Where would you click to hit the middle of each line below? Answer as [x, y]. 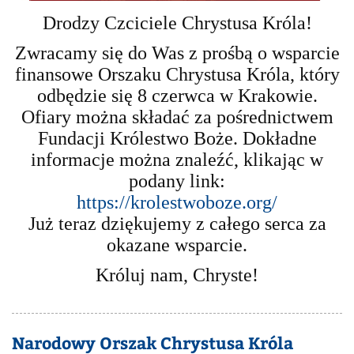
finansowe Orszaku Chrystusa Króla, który [177, 75]
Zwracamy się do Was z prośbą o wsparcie [177, 53]
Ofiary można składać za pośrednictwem [177, 117]
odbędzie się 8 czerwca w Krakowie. [177, 96]
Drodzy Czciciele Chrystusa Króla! [177, 23]
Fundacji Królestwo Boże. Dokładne [177, 139]
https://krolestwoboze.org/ [177, 203]
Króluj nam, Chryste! [177, 275]
